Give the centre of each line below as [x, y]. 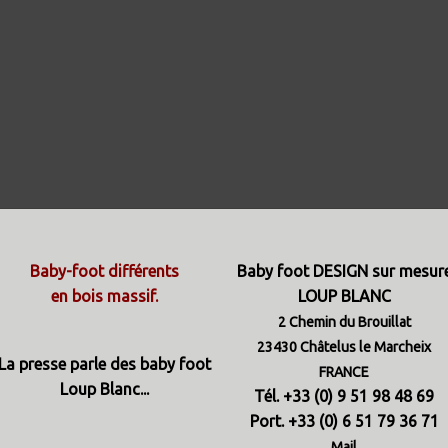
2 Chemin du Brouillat [344, 322]
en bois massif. [104, 296]
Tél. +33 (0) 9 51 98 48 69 [344, 396]
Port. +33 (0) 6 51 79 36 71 [344, 421]
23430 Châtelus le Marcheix [344, 347]
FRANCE [344, 372]
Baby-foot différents [104, 271]
